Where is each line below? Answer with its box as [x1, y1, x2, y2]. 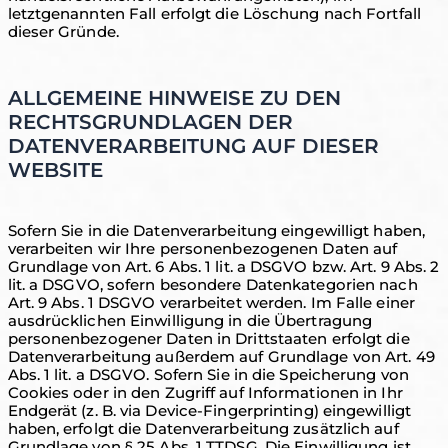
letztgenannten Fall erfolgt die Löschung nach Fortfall [7, 4, 421, 23]
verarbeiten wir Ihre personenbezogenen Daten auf [7, 239, 398, 258]
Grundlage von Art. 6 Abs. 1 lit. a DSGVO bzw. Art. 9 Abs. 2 [7, 257, 440, 276]
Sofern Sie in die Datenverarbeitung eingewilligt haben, [7, 221, 426, 240]
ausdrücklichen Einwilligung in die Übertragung [7, 311, 373, 330]
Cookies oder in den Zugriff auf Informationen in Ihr [7, 383, 403, 402]
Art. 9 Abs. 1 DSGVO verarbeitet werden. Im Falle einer [7, 293, 415, 312]
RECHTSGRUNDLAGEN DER [7, 110, 293, 134]
